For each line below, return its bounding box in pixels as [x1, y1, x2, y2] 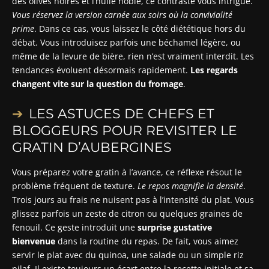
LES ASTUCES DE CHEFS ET [29, 105, 214, 122]
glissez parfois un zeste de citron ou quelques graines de [12, 207, 243, 219]
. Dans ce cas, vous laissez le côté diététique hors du [34, 22, 246, 34]
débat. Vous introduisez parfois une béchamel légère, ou [12, 36, 241, 48]
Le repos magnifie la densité [138, 180, 243, 192]
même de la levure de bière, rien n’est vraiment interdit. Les [12, 50, 254, 62]
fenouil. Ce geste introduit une [12, 221, 138, 233]
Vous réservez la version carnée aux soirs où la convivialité [12, 8, 232, 20]
